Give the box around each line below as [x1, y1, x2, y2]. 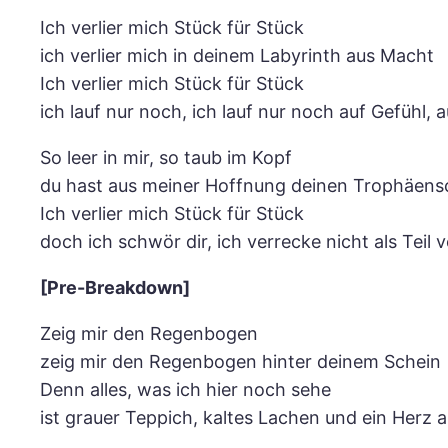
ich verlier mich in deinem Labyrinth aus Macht [40, 45, 434, 67]
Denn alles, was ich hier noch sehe [40, 379, 331, 401]
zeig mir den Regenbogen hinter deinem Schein [40, 351, 441, 373]
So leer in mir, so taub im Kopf [40, 147, 292, 169]
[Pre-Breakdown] [40, 277, 190, 299]
